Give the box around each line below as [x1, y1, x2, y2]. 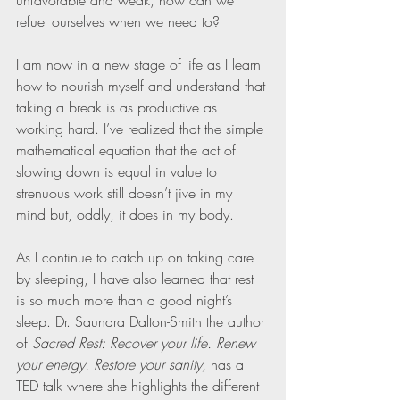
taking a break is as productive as [16, 97, 221, 118]
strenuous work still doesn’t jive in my [16, 183, 237, 204]
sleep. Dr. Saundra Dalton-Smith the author [16, 312, 269, 332]
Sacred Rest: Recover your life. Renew [32, 333, 260, 354]
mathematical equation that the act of [16, 140, 240, 161]
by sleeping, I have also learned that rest [16, 269, 258, 289]
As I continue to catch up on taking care [16, 247, 258, 268]
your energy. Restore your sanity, [16, 354, 206, 375]
